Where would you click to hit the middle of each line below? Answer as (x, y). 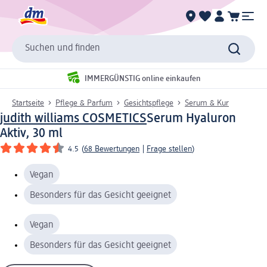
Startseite (28, 103)
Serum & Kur (207, 103)
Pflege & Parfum (84, 103)
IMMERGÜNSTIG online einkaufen (143, 79)
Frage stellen (169, 149)
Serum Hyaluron (191, 118)
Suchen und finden (63, 49)
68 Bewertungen (112, 149)
